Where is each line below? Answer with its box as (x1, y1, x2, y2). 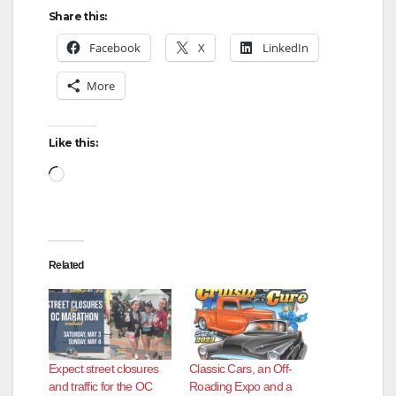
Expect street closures (49, 361, 159, 376)
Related (49, 259, 84, 272)
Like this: (49, 136, 97, 150)
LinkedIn (263, 40, 308, 57)
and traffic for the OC (49, 378, 153, 393)
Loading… (64, 164, 136, 182)
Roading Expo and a (189, 378, 293, 393)
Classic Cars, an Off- (189, 361, 293, 376)
